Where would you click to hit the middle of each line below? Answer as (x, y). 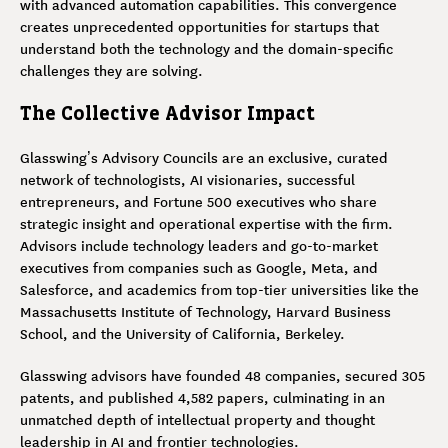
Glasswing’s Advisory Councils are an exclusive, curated (204, 156)
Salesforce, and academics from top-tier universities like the (219, 288)
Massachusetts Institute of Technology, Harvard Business (205, 310)
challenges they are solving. (111, 69)
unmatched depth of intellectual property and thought (197, 418)
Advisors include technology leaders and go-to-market (199, 244)
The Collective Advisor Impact (167, 113)
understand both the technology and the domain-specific (206, 47)
